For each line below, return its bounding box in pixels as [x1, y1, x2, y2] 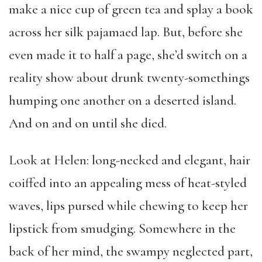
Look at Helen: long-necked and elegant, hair [9, 152, 250, 168]
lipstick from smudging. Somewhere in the [9, 220, 236, 237]
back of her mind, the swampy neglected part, [9, 243, 253, 260]
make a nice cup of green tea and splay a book [9, 1, 253, 18]
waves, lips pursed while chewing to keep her [9, 198, 248, 214]
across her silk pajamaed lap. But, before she [9, 24, 243, 40]
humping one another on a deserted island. [9, 92, 236, 109]
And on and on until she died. [9, 115, 167, 132]
